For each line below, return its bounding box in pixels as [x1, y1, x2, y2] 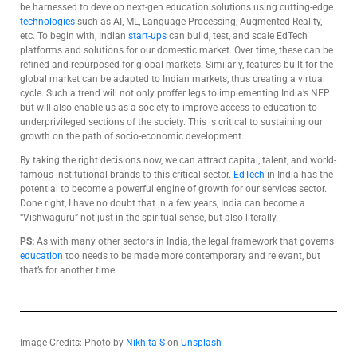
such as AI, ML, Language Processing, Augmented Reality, [75, 15, 322, 27]
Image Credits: [20, 336, 84, 348]
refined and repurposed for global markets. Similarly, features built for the [20, 58, 333, 70]
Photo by [84, 336, 126, 348]
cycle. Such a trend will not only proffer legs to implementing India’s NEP [20, 87, 330, 99]
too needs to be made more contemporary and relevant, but [63, 249, 320, 261]
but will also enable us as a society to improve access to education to [20, 101, 317, 113]
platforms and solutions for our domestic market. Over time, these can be [20, 44, 333, 56]
